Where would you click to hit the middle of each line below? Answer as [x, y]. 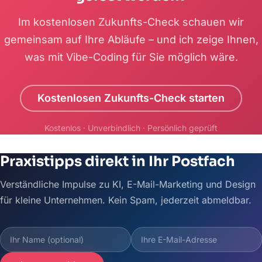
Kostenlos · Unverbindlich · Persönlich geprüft [131, 127]
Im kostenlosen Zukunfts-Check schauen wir [131, 22]
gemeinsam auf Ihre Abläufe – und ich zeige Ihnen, [131, 39]
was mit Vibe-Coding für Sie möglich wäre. [131, 57]
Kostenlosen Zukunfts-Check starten [131, 98]
